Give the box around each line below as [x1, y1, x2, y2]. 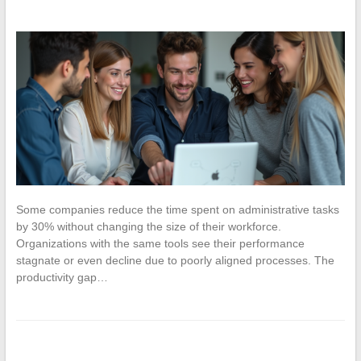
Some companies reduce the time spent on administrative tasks [15, 203, 339, 217]
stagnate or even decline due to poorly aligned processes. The [15, 254, 334, 268]
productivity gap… [15, 271, 108, 284]
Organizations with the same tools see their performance [15, 237, 305, 251]
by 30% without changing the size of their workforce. [15, 220, 281, 234]
